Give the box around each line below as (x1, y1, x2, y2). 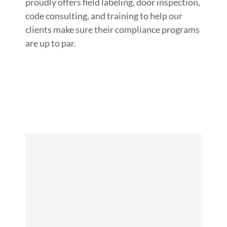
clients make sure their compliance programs (25, 23, 200, 35)
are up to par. (25, 37, 76, 49)
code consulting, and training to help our (25, 10, 182, 21)
